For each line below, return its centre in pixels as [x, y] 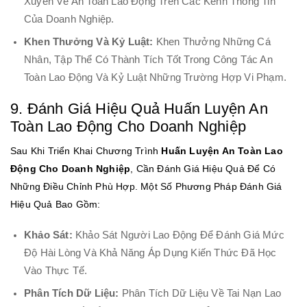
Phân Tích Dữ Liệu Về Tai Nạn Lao [200, 294]
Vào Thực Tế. [56, 270]
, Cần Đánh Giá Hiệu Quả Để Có [203, 169]
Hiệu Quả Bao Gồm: [56, 205]
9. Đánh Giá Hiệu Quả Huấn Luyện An [139, 109]
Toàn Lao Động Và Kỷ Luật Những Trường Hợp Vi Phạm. [156, 78]
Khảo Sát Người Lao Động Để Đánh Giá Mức [178, 235]
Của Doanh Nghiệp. [69, 19]
